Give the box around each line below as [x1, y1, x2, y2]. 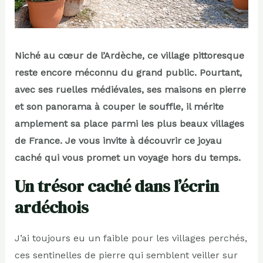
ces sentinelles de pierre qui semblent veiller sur [14, 249, 238, 261]
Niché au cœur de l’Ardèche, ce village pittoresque [14, 49, 244, 61]
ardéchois [14, 195, 89, 218]
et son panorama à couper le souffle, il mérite [14, 100, 224, 112]
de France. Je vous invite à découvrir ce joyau [14, 134, 222, 146]
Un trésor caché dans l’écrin [14, 174, 219, 197]
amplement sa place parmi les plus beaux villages [14, 117, 244, 129]
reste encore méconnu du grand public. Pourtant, [14, 66, 242, 78]
